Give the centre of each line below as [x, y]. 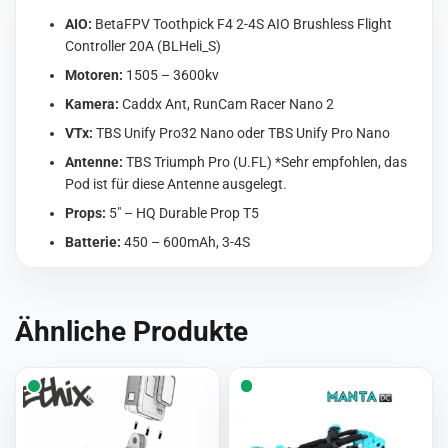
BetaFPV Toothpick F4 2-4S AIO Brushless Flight [242, 24]
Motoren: [94, 75]
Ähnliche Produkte [132, 332]
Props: [86, 213]
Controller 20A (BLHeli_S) [143, 46]
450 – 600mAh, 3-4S [186, 242]
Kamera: [92, 104]
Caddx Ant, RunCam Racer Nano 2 [227, 104]
